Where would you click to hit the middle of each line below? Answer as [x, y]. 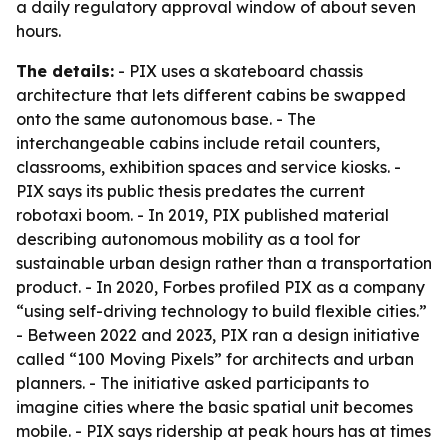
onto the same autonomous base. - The [166, 119]
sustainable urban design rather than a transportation [224, 263]
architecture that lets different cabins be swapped [211, 95]
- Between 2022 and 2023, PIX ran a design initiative [218, 335]
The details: [65, 71]
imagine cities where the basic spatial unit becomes [214, 407]
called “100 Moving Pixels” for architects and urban [215, 359]
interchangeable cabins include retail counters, [198, 143]
